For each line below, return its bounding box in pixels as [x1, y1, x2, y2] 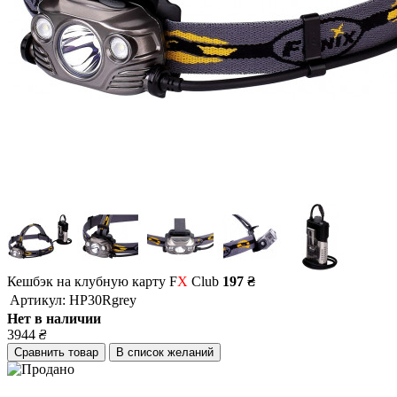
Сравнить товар [14, 346, 98, 360]
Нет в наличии [7, 311, 101, 327]
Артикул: [10, 292, 66, 308]
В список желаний [116, 346, 214, 360]
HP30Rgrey [69, 292, 136, 308]
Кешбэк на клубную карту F [7, 274, 177, 290]
